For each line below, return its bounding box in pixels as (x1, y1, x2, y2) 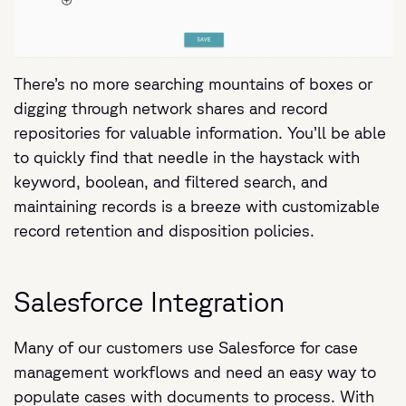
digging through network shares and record (14, 98, 328, 117)
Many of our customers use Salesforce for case (14, 337, 358, 356)
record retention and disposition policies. (14, 220, 314, 239)
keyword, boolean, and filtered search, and (14, 171, 328, 190)
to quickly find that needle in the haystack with (14, 147, 360, 166)
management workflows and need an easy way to (14, 362, 376, 381)
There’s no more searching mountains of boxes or (14, 73, 372, 92)
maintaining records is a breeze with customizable (14, 196, 380, 215)
